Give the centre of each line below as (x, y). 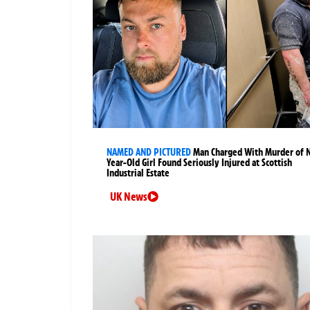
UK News (129, 197)
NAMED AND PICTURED (149, 153)
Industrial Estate (138, 173)
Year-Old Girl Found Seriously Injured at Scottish (199, 163)
